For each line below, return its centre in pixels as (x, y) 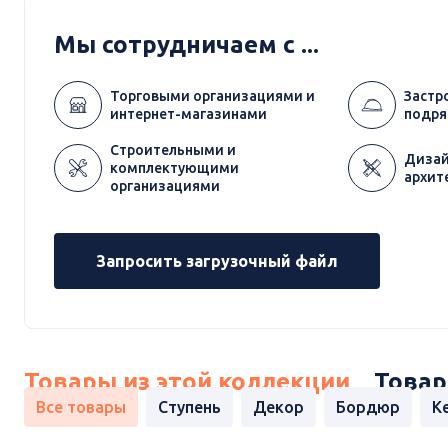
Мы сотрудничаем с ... (186, 45)
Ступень (189, 407)
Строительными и (173, 150)
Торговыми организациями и (212, 96)
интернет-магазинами (188, 114)
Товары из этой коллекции (187, 382)
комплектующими (174, 168)
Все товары (81, 407)
